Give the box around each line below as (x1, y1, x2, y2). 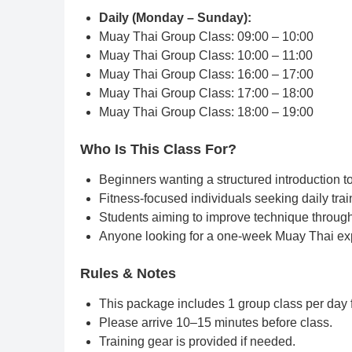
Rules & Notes (80, 266, 176, 281)
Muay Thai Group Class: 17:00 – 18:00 (99, 86, 313, 100)
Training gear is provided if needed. (99, 335, 295, 348)
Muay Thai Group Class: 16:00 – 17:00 (99, 68, 313, 81)
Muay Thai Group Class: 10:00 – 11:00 (99, 49, 313, 62)
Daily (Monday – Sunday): (99, 11, 251, 24)
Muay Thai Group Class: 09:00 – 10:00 (99, 30, 313, 43)
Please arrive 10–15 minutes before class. (99, 316, 332, 329)
